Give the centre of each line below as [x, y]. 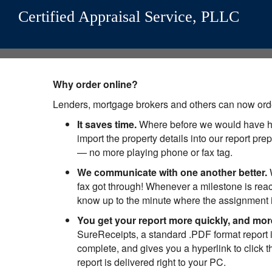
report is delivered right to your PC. [151, 262]
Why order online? [95, 84]
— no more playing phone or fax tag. [155, 152]
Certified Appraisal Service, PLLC [129, 17]
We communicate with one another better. [172, 172]
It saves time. [107, 124]
